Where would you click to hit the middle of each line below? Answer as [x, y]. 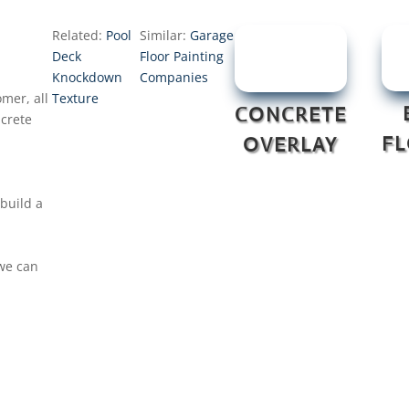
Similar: [165, 35]
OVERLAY [290, 144]
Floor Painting [182, 56]
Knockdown [88, 77]
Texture [76, 98]
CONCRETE [290, 114]
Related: [79, 35]
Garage [212, 35]
